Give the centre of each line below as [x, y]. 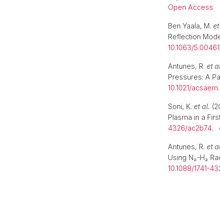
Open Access [191, 7]
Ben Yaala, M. [191, 26]
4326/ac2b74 [190, 128]
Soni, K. [181, 106]
